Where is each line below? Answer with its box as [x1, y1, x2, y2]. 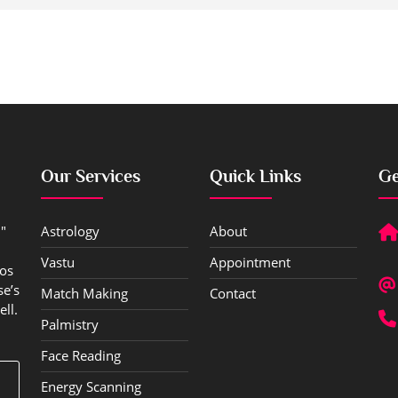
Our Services [41, 166, 140, 186]
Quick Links [210, 166, 301, 186]
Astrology [41, 222, 99, 240]
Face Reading [41, 346, 121, 364]
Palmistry [41, 315, 99, 333]
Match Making [41, 284, 128, 302]
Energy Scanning [41, 378, 141, 395]
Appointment [210, 253, 291, 271]
